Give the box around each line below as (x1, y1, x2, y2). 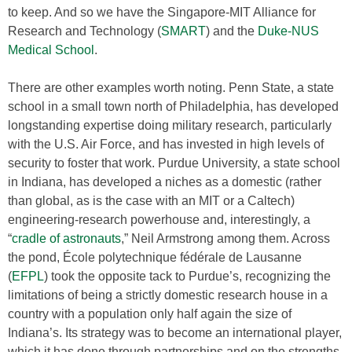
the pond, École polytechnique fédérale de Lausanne (8, 251, 302, 264)
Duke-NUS (258, 24, 319, 38)
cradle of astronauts (12, 232, 121, 245)
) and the (206, 24, 258, 38)
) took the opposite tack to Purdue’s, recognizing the (44, 269, 331, 283)
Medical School (8, 43, 94, 57)
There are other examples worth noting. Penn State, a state (8, 81, 334, 94)
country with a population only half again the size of (8, 307, 291, 321)
